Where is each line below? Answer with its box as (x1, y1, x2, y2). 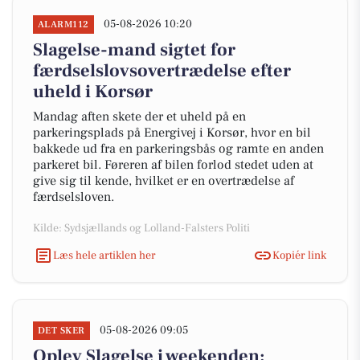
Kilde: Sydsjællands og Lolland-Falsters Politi (33, 221, 250, 235)
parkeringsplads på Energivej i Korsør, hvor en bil (33, 125, 311, 141)
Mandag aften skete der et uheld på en (33, 108, 246, 125)
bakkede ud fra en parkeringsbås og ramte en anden (33, 141, 324, 157)
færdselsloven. (33, 189, 114, 205)
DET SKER (38, 325, 85, 337)
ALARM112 (38, 18, 89, 31)
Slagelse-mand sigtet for (33, 39, 235, 61)
